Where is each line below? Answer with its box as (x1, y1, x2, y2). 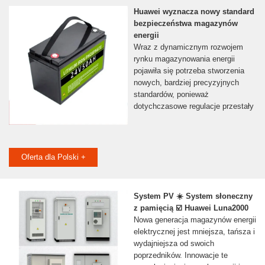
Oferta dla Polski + (21, 153, 86, 162)
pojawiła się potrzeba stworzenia (133, 66, 244, 76)
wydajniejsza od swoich (133, 239, 214, 248)
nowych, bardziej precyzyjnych (133, 78, 239, 88)
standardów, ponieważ (133, 90, 209, 99)
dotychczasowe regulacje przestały (133, 102, 254, 111)
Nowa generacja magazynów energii (133, 215, 256, 225)
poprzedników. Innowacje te (133, 251, 228, 260)
